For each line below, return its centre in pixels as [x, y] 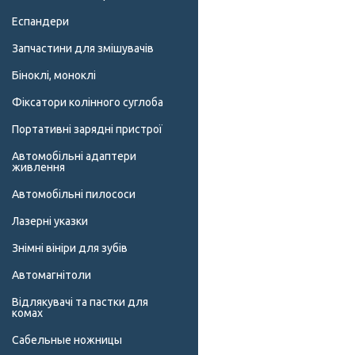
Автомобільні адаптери [74, 157]
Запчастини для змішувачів [83, 49]
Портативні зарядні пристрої [87, 130]
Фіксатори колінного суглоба [88, 103]
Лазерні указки [50, 221]
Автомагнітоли [52, 275]
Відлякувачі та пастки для [80, 302]
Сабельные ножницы [67, 340]
